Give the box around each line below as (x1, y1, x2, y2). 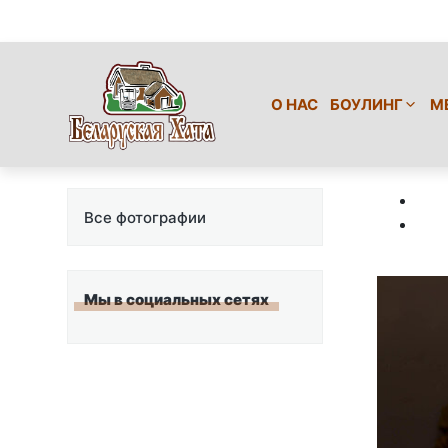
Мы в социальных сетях (84, 289, 269, 309)
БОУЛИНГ (330, 94, 403, 114)
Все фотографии (84, 207, 206, 227)
